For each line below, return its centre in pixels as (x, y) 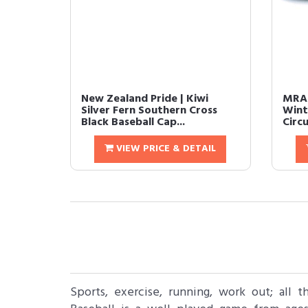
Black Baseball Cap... (133, 122)
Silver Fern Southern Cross (149, 111)
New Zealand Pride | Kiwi (145, 99)
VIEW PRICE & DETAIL (165, 149)
